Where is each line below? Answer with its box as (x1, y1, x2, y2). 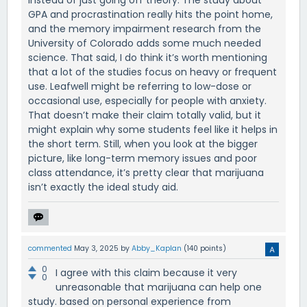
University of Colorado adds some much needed (28, 36, 261, 51)
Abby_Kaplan (132, 243, 182, 254)
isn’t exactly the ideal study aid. (28, 180, 178, 195)
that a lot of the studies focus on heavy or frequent (28, 65, 277, 79)
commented (28, 243, 72, 254)
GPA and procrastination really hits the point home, (28, 8, 273, 22)
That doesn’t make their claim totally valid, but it (28, 108, 261, 123)
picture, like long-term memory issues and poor (28, 151, 257, 166)
